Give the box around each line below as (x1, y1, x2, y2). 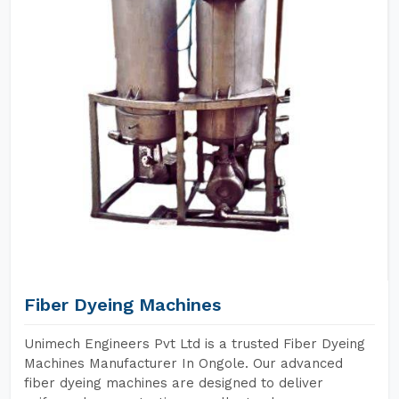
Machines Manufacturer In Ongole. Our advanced (24, 355, 343, 371)
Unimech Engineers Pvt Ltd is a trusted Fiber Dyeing (24, 336, 365, 352)
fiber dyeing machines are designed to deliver (24, 375, 323, 391)
